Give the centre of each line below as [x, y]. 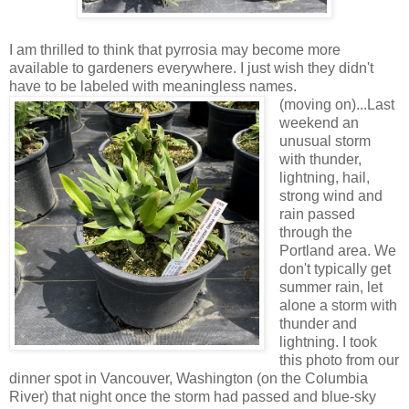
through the [315, 232]
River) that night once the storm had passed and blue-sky [193, 396]
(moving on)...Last [336, 104]
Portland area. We [337, 250]
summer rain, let [330, 287]
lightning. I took [328, 341]
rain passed [317, 214]
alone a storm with [338, 305]
